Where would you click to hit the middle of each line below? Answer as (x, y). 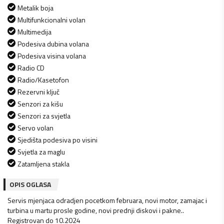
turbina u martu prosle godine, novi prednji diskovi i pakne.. (96, 210)
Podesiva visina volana (52, 55)
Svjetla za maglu (41, 151)
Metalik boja (35, 7)
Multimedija (34, 31)
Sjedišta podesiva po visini (57, 139)
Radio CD (31, 67)
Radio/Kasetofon (43, 79)
